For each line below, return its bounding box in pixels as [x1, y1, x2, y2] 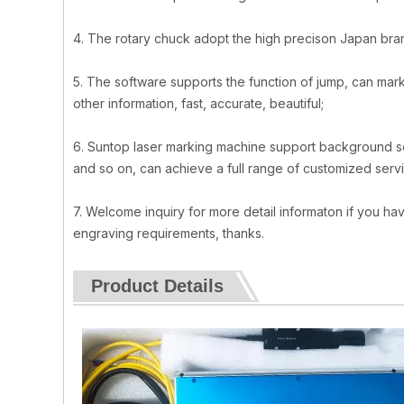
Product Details [91, 276, 224, 296]
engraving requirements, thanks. [73, 225, 264, 241]
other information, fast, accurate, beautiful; [73, 96, 324, 111]
